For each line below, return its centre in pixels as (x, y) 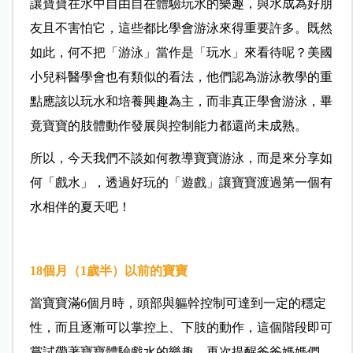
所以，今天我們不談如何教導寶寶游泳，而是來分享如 (181, 158)
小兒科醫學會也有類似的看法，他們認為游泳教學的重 (181, 77)
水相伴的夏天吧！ (80, 207)
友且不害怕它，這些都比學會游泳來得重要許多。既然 (181, 28)
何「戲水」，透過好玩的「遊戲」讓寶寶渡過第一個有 (181, 183)
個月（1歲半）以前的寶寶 (115, 271)
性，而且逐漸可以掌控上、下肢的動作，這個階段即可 (181, 328)
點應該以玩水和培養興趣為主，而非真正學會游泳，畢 (181, 102)
